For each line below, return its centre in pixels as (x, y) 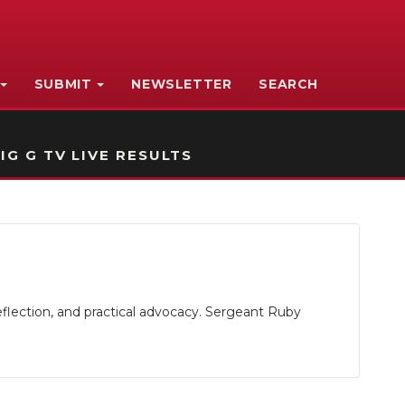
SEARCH (289, 84)
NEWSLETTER (182, 84)
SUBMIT (63, 84)
